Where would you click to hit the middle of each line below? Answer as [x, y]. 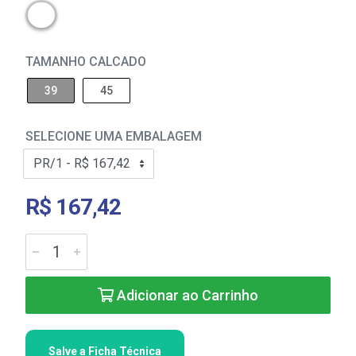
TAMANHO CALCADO [86, 62]
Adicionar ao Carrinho [186, 295]
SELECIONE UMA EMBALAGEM [114, 136]
